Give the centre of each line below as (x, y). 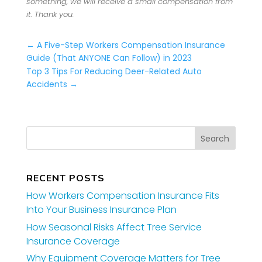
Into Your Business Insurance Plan (101, 210)
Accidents (46, 84)
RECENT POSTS (65, 179)
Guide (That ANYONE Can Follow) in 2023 (109, 58)
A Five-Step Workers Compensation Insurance (131, 45)
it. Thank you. (50, 14)
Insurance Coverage (73, 241)
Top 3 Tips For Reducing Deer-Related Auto (114, 71)
